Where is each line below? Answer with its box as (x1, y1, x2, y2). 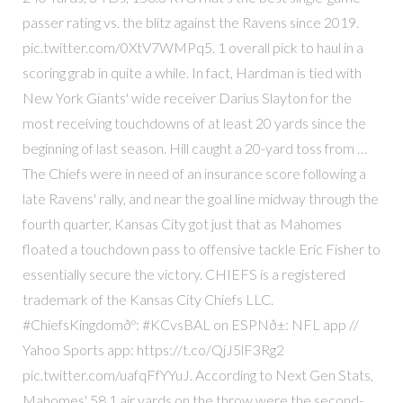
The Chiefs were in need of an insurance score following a (22, 164, 366, 182)
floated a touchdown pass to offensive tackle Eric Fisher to (22, 239, 381, 257)
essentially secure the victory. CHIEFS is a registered (22, 264, 345, 282)
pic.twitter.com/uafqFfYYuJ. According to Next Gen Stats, (22, 365, 373, 383)
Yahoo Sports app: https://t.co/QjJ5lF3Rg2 (22, 340, 284, 358)
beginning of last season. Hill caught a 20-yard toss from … (22, 139, 367, 157)
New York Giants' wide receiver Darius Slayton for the (22, 88, 352, 106)
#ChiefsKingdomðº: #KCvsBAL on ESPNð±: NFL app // (22, 315, 359, 333)
